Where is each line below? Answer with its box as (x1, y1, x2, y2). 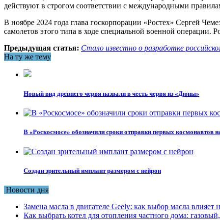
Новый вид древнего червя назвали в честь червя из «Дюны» (24, 90, 199, 98)
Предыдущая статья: (4, 43, 79, 52)
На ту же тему (4, 52, 51, 61)
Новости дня (4, 185, 49, 194)
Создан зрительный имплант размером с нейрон (24, 166, 161, 174)
